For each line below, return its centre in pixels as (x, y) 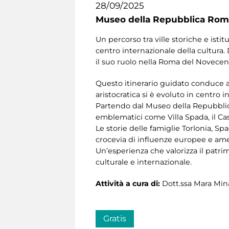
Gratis (115, 219)
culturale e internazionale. (144, 162)
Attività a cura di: (129, 184)
